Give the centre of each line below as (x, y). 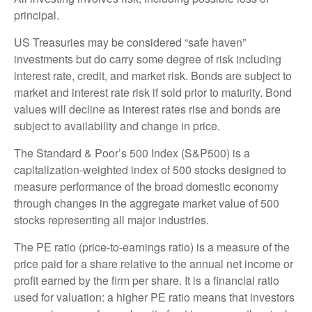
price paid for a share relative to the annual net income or (154, 263)
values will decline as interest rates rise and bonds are (147, 109)
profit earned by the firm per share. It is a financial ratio (147, 280)
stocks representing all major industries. (111, 219)
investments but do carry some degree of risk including (148, 58)
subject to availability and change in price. (117, 125)
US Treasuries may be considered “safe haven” (130, 42)
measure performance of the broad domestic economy (146, 186)
